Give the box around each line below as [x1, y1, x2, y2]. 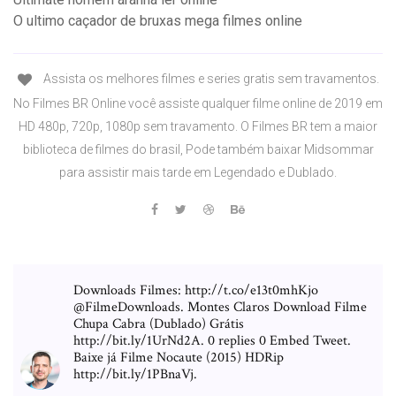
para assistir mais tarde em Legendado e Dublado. [59, 164, 337, 179]
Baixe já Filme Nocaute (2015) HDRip [73, 347, 284, 367]
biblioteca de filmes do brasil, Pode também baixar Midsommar [22, 141, 374, 156]
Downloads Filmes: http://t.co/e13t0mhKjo [73, 280, 318, 300]
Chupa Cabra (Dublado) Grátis [73, 314, 244, 333]
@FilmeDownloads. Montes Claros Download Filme [73, 297, 367, 316]
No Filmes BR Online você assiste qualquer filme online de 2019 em [13, 95, 383, 110]
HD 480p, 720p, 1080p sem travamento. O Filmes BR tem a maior [19, 118, 377, 133]
